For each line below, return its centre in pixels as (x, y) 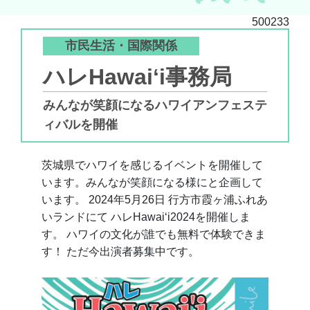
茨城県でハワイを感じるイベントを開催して (152, 165)
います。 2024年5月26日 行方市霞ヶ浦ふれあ (155, 200)
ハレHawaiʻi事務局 (137, 77)
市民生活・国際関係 (121, 46)
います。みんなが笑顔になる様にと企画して (152, 183)
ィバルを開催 (80, 125)
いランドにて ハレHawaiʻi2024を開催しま (146, 217)
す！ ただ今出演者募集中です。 (120, 252)
